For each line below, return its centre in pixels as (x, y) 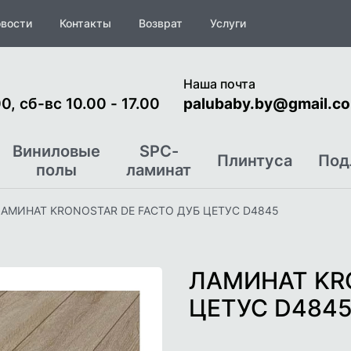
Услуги (228, 23)
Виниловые (56, 151)
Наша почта (219, 83)
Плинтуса (255, 161)
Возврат (161, 23)
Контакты (85, 23)
